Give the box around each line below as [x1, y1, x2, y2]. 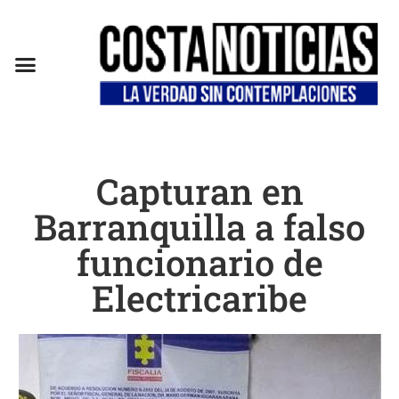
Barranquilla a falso [34, 202, 365, 250]
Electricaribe [92, 273, 307, 322]
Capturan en [95, 167, 304, 215]
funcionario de [76, 238, 323, 286]
